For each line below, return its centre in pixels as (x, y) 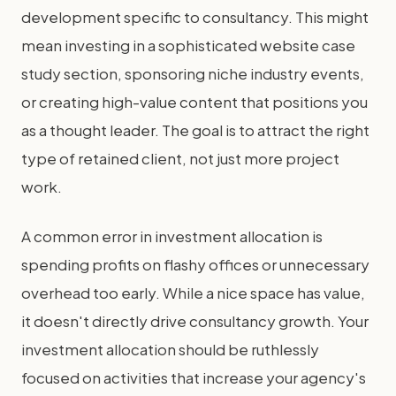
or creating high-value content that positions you (194, 102)
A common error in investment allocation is (172, 236)
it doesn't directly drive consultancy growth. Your (195, 321)
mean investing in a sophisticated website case (188, 45)
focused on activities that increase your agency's (194, 377)
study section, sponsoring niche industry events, (193, 73)
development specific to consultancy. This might (195, 17)
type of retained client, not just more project (180, 158)
